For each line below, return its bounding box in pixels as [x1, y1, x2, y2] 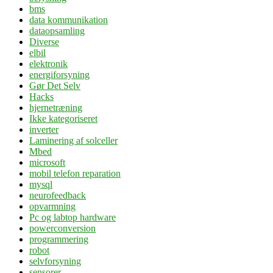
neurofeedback [29, 190, 86, 200]
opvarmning [29, 200, 76, 211]
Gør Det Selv [29, 80, 80, 91]
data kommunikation [29, 14, 108, 25]
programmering [29, 233, 88, 244]
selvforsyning [29, 255, 81, 266]
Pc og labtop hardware [29, 211, 116, 222]
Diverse [29, 36, 59, 47]
